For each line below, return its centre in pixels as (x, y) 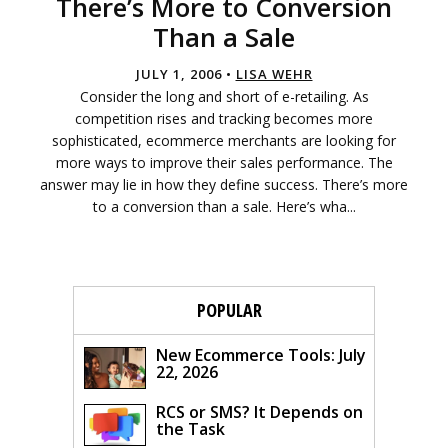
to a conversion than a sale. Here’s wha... (224, 207)
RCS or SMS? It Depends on (259, 412)
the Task (190, 429)
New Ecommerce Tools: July (261, 355)
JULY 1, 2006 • (185, 74)
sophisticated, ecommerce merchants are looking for (224, 141)
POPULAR (229, 310)
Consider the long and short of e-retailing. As (224, 97)
